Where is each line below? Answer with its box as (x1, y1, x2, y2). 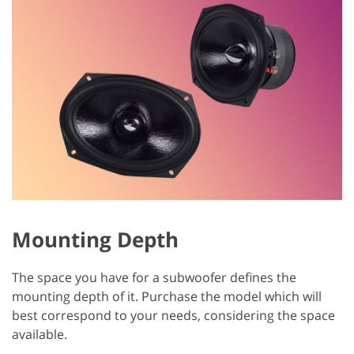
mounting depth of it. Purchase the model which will (12, 287, 322, 305)
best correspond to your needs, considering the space (12, 306, 335, 324)
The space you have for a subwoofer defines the (12, 268, 296, 286)
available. (12, 325, 67, 343)
